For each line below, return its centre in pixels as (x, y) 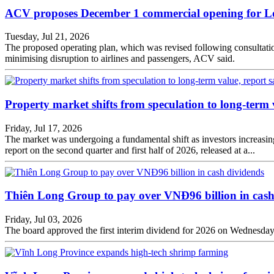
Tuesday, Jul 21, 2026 (47, 37)
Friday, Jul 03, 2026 (43, 220)
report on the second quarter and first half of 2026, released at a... (130, 150)
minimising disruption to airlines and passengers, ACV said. (120, 59)
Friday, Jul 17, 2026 (43, 128)
